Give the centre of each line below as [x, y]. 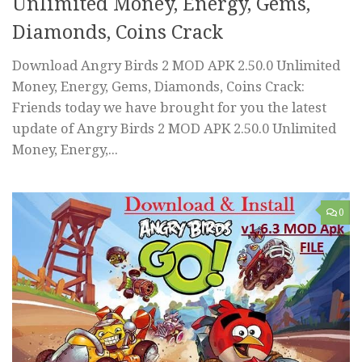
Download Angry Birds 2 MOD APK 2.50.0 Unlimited [176, 65]
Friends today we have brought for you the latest [169, 107]
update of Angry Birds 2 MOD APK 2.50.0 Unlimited [174, 128]
